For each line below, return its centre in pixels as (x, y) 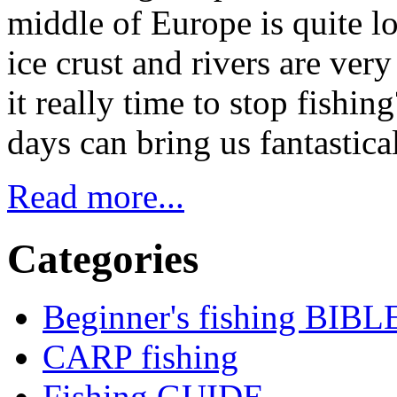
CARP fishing (140, 357)
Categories (103, 259)
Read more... (96, 196)
